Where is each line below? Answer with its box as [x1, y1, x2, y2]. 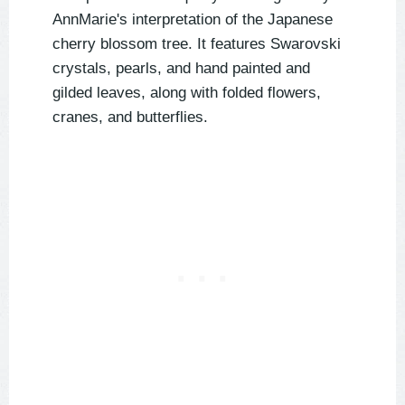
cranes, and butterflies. [52, 108, 208, 127]
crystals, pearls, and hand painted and [52, 60, 310, 78]
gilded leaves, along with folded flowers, [52, 84, 321, 102]
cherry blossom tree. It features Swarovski [52, 35, 341, 53]
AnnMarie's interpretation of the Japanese [52, 11, 333, 29]
